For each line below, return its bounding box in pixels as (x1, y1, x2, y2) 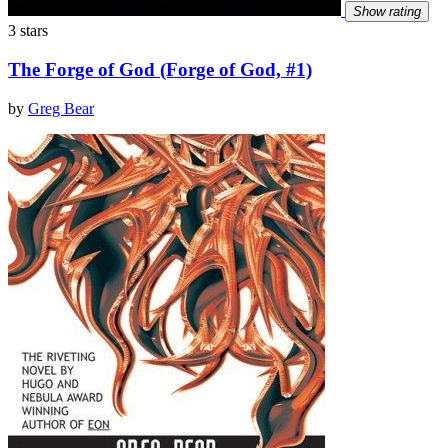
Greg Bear (28, 99, 94, 117)
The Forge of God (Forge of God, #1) (8, 58, 312, 80)
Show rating (353, 4, 421, 20)
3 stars (8, 22, 48, 40)
